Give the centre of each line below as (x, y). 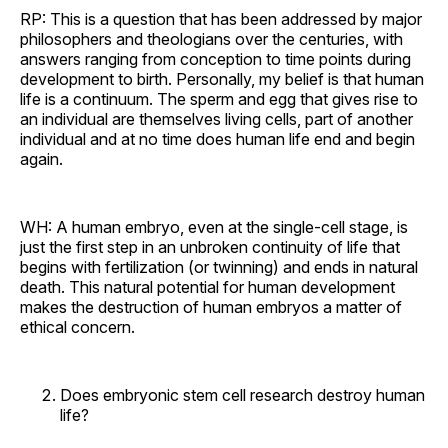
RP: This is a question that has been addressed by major (221, 18)
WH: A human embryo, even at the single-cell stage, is (214, 226)
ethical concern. (77, 326)
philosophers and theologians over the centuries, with (211, 38)
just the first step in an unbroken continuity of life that (210, 246)
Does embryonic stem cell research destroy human (242, 394)
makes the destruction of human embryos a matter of (211, 306)
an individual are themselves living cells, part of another (216, 118)
